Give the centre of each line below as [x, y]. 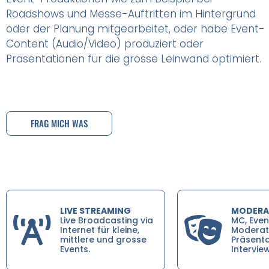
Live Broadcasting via [106, 220]
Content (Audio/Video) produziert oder [105, 44]
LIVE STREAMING [95, 210]
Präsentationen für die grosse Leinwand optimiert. [135, 59]
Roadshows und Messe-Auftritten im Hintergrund [131, 14]
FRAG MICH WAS [59, 123]
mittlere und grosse [103, 239]
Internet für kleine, [99, 230]
